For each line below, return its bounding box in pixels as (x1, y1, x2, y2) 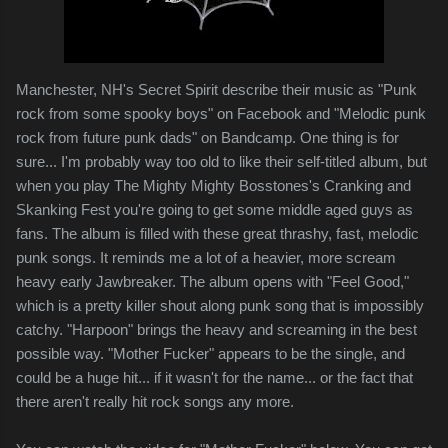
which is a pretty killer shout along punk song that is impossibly (16, 296, 424, 314)
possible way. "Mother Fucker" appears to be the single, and (16, 344, 405, 362)
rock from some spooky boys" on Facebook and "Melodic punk (16, 104, 426, 122)
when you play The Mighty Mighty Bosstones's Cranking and (16, 176, 411, 194)
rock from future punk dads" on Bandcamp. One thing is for (16, 128, 399, 146)
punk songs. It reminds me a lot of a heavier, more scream (16, 248, 396, 266)
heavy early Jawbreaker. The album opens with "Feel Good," (16, 272, 409, 290)
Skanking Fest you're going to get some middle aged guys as (16, 200, 413, 218)
